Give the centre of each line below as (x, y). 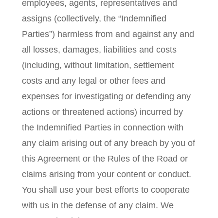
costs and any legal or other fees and (93, 81)
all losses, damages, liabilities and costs (99, 50)
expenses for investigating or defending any (106, 96)
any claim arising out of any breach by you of (108, 143)
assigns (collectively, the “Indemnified (94, 18)
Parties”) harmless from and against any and (108, 34)
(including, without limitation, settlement (98, 65)
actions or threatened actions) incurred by (102, 112)
